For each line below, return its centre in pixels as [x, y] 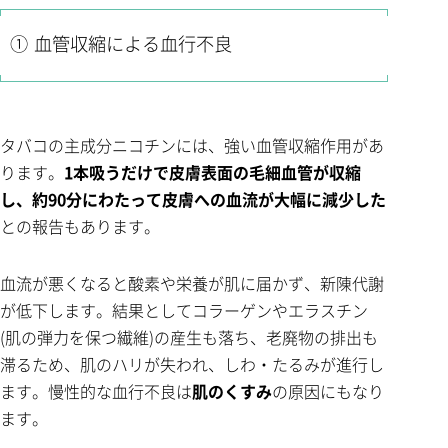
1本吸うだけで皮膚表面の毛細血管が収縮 [212, 172]
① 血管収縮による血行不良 [121, 45]
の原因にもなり [328, 391]
